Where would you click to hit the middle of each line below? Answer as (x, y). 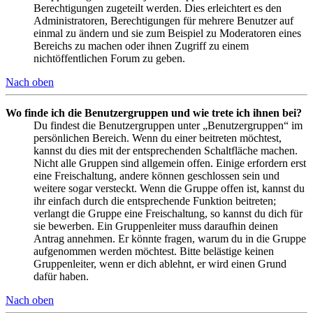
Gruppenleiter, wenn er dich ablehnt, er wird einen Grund (160, 263)
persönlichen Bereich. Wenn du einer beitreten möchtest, (158, 138)
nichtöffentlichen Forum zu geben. (109, 58)
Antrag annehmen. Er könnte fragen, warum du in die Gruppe (170, 238)
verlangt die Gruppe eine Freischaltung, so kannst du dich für (168, 213)
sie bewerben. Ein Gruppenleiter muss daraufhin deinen (156, 226)
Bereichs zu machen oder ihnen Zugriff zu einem (141, 45)
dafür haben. (61, 276)
